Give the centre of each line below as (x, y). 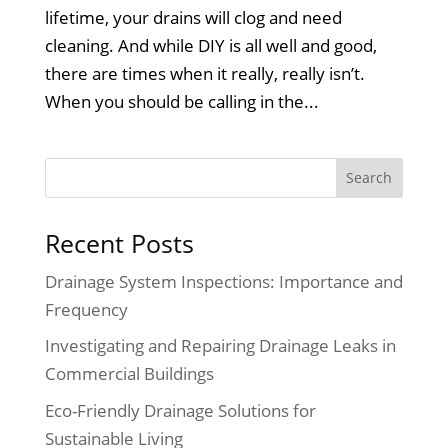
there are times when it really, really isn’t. (204, 73)
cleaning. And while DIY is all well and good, (210, 45)
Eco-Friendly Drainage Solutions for (180, 410)
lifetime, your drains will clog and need (193, 17)
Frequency (86, 309)
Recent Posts (119, 242)
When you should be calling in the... (181, 101)
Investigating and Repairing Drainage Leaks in (220, 346)
